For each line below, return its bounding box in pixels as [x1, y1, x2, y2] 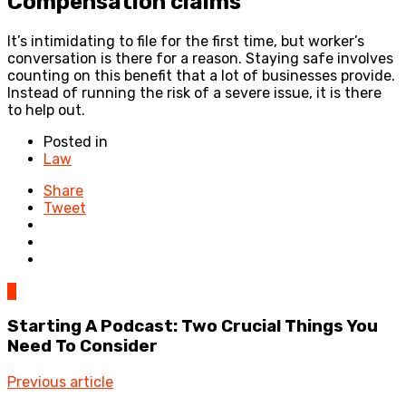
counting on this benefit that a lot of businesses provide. [7, 66, 395, 84]
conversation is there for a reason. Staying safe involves [7, 49, 393, 67]
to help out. [7, 101, 85, 119]
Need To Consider [7, 336, 158, 357]
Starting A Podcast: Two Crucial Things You [7, 316, 378, 337]
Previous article [7, 373, 113, 391]
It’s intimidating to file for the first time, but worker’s [7, 32, 364, 50]
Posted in [43, 132, 108, 150]
